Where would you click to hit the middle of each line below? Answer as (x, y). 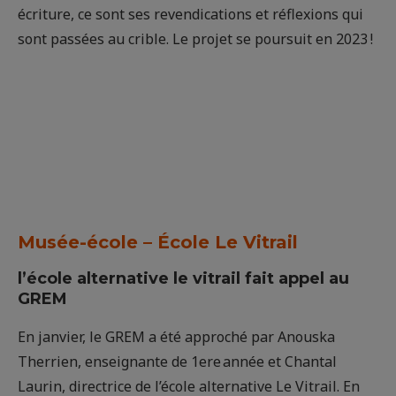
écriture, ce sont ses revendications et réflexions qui (190, 15)
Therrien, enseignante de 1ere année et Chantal (177, 362)
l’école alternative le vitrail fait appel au (183, 279)
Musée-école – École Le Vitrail (158, 243)
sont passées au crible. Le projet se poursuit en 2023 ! (197, 39)
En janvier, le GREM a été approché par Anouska (176, 337)
